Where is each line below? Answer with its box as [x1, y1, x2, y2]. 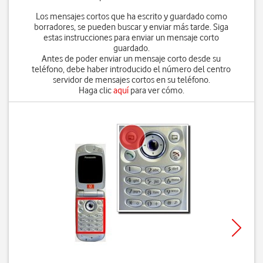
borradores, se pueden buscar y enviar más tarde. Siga [34, 22, 229, 32]
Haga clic [78, 85, 113, 96]
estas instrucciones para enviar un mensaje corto [43, 32, 220, 43]
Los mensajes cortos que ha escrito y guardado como [35, 11, 227, 22]
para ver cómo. [128, 85, 184, 96]
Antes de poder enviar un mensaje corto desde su [42, 53, 221, 64]
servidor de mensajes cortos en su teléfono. [52, 75, 210, 85]
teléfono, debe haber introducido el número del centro [32, 64, 231, 75]
